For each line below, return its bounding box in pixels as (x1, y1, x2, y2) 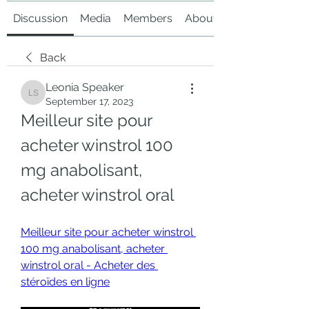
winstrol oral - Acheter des (21, 259, 155, 272)
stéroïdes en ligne (21, 275, 110, 288)
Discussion (13, 12, 68, 25)
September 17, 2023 (46, 96, 133, 107)
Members (123, 12, 172, 25)
